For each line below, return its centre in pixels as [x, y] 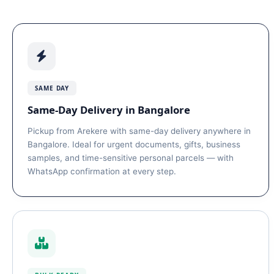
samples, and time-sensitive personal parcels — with [131, 158]
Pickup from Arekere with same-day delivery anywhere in [139, 131]
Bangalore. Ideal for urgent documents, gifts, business [134, 144]
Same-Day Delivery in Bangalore [109, 110]
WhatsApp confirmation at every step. [102, 171]
